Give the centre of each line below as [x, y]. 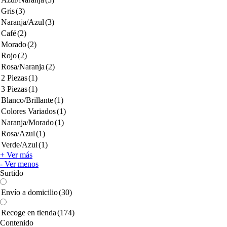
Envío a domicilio [29, 192]
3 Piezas [14, 89]
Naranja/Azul [23, 22]
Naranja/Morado [27, 122]
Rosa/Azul [18, 134]
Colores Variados [28, 111]
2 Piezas [14, 78]
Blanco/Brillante [27, 100]
